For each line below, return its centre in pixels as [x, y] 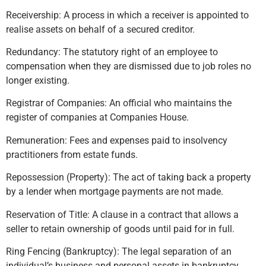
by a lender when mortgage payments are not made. [115, 192]
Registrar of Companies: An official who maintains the [119, 103]
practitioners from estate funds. [72, 154]
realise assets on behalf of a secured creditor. [100, 29]
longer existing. [38, 81]
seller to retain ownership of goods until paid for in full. [120, 229]
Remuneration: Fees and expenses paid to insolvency [117, 140]
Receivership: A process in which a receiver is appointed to [127, 15]
